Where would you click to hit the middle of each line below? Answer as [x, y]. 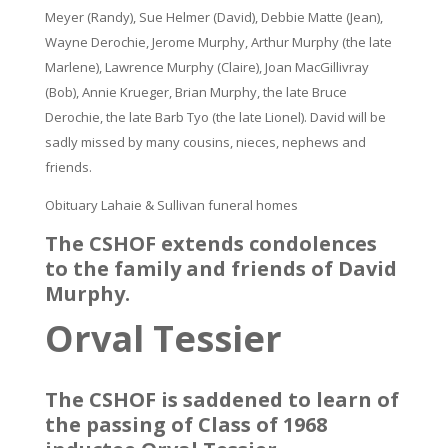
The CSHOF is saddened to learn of [221, 399]
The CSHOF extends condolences [210, 243]
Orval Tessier [163, 338]
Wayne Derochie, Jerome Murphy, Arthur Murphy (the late [218, 42]
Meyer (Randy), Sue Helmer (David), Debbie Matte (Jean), [213, 17]
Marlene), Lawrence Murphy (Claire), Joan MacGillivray [206, 67]
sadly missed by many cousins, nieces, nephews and [205, 142]
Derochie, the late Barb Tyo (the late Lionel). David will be [215, 117]
